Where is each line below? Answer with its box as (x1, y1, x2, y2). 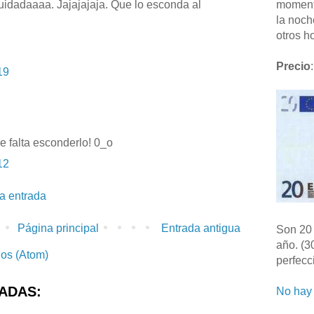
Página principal (18, 222, 99, 235)
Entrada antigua (161, 222, 240, 235)
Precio (276, 60, 310, 72)
